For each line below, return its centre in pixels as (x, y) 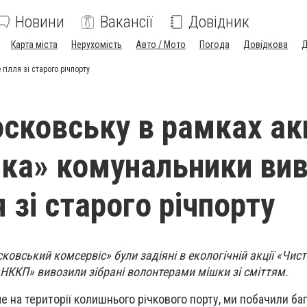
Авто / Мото (161, 45)
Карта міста (34, 45)
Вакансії (126, 22)
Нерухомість (97, 45)
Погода (214, 45)
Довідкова (266, 45)
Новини (40, 22)
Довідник (219, 22)
